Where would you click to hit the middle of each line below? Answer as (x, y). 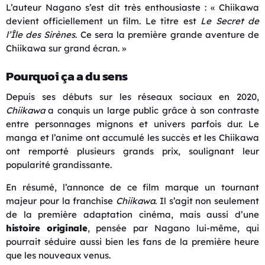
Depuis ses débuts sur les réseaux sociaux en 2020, (132, 96)
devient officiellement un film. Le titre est (104, 21)
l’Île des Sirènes (41, 34)
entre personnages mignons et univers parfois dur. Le (132, 124)
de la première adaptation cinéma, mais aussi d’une (132, 214)
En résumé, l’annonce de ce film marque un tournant (132, 187)
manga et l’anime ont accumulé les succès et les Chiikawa (132, 137)
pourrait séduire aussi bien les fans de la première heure (132, 241)
